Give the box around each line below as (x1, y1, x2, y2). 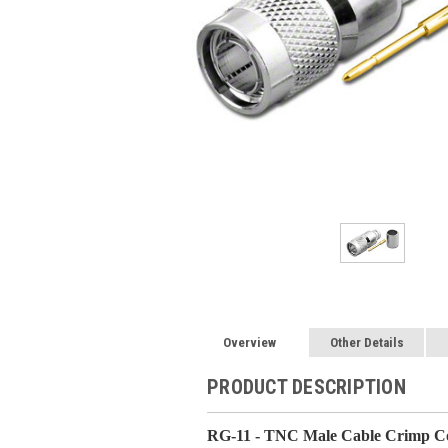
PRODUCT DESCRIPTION (207, 374, 406, 399)
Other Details (329, 334, 404, 350)
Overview (223, 334, 277, 350)
